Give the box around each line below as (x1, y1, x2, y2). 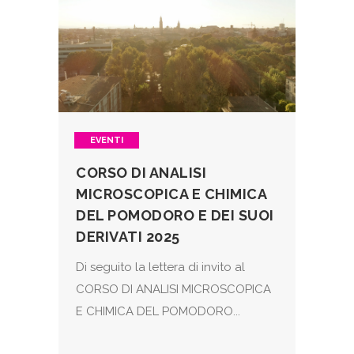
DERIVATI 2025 (76, 228, 180, 246)
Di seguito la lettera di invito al (76, 260, 245, 275)
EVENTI (90, 135, 123, 146)
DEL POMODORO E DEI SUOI (76, 207, 274, 224)
